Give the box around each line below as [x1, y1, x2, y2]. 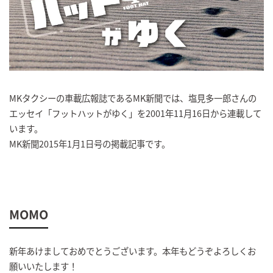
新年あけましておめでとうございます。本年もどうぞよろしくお [9, 244, 256, 257]
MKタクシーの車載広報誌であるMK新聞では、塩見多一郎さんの [9, 91, 257, 105]
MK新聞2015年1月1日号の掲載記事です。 [9, 137, 170, 151]
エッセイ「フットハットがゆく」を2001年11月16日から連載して [9, 107, 261, 120]
